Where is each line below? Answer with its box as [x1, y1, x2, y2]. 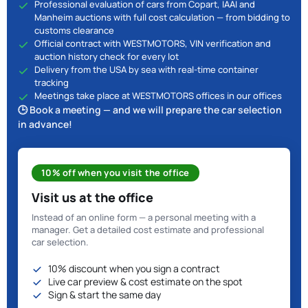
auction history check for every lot [34, 50, 179, 63]
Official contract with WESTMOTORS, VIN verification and [34, 37, 271, 49]
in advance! [18, 118, 72, 131]
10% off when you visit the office [41, 166, 190, 179]
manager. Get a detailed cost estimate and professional [32, 223, 264, 236]
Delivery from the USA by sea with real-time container [34, 63, 258, 76]
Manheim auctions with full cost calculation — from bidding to [34, 11, 290, 23]
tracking [34, 76, 69, 89]
